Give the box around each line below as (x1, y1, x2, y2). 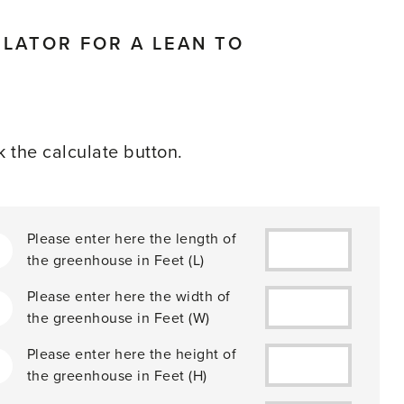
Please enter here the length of (26, 230, 237, 248)
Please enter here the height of (26, 345, 237, 363)
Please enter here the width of (26, 288, 231, 306)
